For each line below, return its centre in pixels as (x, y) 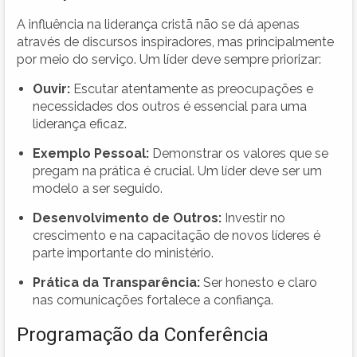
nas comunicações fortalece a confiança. (153, 300)
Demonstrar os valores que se (239, 153)
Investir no (253, 218)
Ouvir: (51, 88)
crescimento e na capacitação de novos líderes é (177, 235)
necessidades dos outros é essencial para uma (170, 106)
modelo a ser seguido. (98, 188)
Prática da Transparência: (116, 282)
